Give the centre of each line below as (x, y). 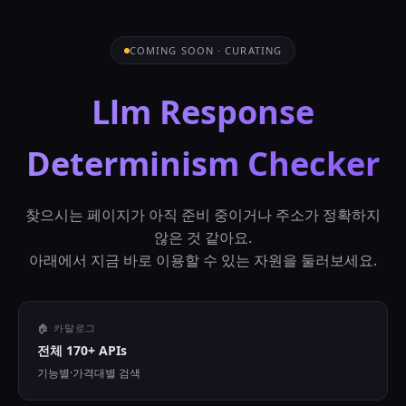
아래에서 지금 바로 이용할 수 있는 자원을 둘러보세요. (203, 260)
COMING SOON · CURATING (206, 50)
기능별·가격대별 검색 (89, 373)
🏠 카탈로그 (67, 328)
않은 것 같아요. (203, 237)
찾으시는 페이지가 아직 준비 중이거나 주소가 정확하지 (203, 215)
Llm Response (203, 112)
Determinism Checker (203, 164)
